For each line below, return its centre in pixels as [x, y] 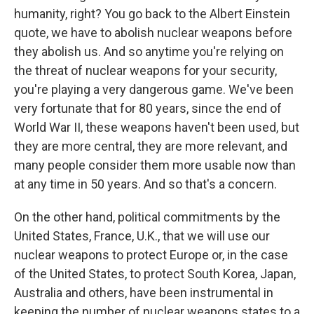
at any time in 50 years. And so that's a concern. [145, 184]
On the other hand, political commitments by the [147, 217]
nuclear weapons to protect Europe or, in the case [151, 255]
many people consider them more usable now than [155, 165]
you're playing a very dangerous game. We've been [154, 89]
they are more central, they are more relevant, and [151, 146]
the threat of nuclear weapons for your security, [145, 70]
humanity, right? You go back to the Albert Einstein [152, 14]
